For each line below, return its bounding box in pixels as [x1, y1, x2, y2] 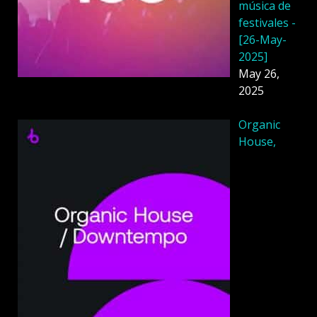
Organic [238, 117, 280, 133]
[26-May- [238, 32, 287, 48]
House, [238, 134, 276, 150]
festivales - [238, 15, 296, 31]
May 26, [238, 66, 279, 82]
